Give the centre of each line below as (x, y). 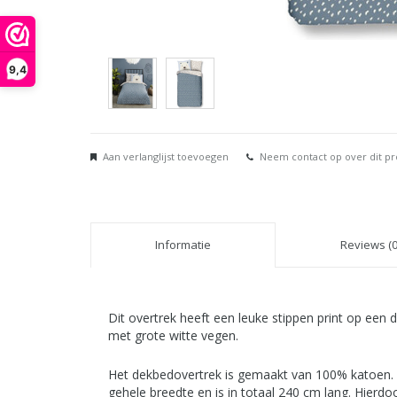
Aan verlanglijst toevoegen (166, 157)
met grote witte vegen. (173, 336)
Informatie (183, 245)
